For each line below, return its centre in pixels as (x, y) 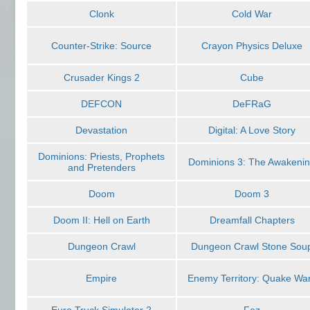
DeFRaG (252, 104)
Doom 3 (252, 194)
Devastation (101, 130)
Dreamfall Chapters (252, 220)
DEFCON (101, 104)
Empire (101, 278)
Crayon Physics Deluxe (252, 46)
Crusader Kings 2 (101, 77)
